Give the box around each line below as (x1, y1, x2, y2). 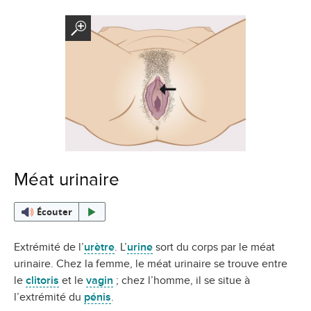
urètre (84, 240, 115, 253)
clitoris (26, 274, 59, 287)
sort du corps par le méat (153, 240, 275, 253)
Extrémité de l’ (14, 240, 84, 253)
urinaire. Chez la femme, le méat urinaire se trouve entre (14, 257, 287, 270)
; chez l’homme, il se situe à (113, 274, 250, 287)
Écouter (36, 205, 72, 218)
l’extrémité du (14, 290, 84, 303)
